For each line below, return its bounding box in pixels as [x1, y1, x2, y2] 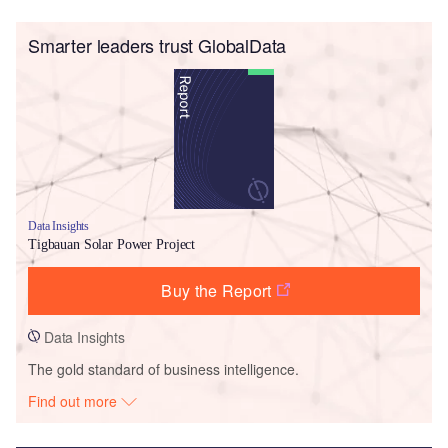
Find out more [28, 390, 122, 411]
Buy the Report [161, 278, 272, 302]
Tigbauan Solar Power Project [28, 236, 196, 252]
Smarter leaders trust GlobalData [28, 31, 287, 58]
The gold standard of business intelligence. [28, 358, 299, 379]
